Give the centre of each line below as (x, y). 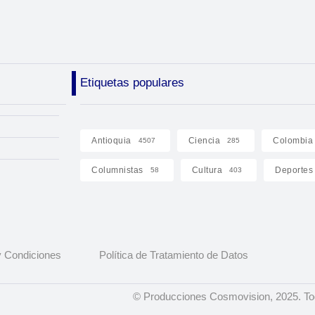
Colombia (293, 140)
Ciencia (204, 140)
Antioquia (111, 140)
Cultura (207, 170)
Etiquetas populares (132, 82)
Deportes (294, 170)
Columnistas (117, 170)
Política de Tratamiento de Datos (173, 255)
